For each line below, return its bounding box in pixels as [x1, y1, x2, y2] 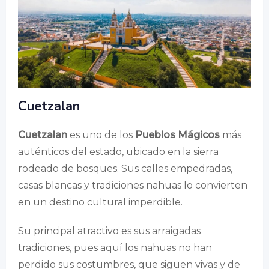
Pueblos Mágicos [135, 129, 220, 141]
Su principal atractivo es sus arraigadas [18, 225, 201, 237]
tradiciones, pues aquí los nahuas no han [18, 242, 212, 254]
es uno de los [67, 129, 135, 141]
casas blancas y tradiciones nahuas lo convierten [18, 180, 247, 192]
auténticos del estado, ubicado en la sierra [18, 146, 219, 158]
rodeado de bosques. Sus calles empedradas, [18, 163, 232, 175]
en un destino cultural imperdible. [18, 196, 183, 208]
